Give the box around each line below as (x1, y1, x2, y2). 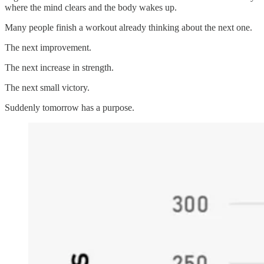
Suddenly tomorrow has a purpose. (5, 102, 134, 113)
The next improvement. (5, 42, 91, 52)
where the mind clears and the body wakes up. (5, 2, 177, 12)
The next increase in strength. (5, 62, 114, 72)
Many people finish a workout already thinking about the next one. (5, 22, 252, 32)
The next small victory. (5, 82, 90, 93)
